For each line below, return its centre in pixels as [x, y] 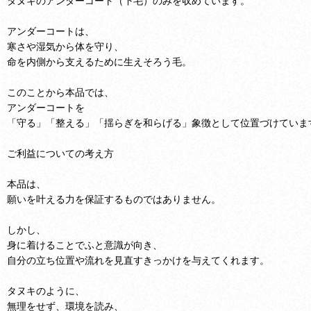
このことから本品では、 [60, 92]
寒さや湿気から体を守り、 [65, 46]
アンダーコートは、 [51, 31]
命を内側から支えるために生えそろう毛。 [99, 61]
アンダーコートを [46, 107]
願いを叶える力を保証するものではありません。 [114, 199]
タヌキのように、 [46, 290]
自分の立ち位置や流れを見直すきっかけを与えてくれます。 [138, 260]
